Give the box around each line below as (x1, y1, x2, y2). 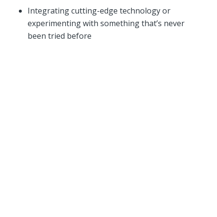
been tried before (27, 31, 92, 42)
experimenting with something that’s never (27, 18, 185, 29)
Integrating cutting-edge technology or (27, 5, 170, 16)
